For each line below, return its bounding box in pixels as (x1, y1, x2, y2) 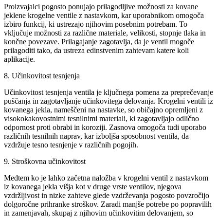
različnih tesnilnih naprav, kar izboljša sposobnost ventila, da (4, 131, 189, 140)
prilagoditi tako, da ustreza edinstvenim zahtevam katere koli (4, 46, 189, 54)
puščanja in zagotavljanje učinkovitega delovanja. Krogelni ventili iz (4, 96, 213, 105)
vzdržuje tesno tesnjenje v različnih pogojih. (4, 140, 138, 149)
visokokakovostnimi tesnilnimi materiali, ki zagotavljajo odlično (4, 114, 199, 123)
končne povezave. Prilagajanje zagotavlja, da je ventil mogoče (4, 37, 194, 46)
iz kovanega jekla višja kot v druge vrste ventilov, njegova (4, 182, 182, 191)
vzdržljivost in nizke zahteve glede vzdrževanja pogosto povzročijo (4, 191, 209, 200)
